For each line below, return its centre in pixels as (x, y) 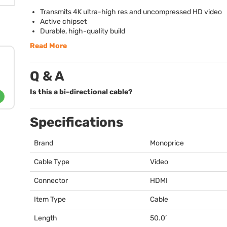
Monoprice (167, 143)
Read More (48, 46)
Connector (51, 181)
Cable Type (52, 162)
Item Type (50, 199)
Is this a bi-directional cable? (81, 92)
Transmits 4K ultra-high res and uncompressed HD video (131, 12)
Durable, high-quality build (83, 31)
